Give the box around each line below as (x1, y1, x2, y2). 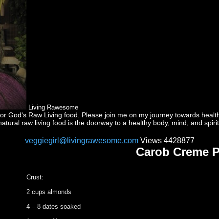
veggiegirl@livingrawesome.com (24, 136, 138, 145)
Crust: (26, 174, 44, 181)
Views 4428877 (138, 136, 195, 145)
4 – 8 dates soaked (26, 203, 81, 210)
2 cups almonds (26, 188, 71, 196)
